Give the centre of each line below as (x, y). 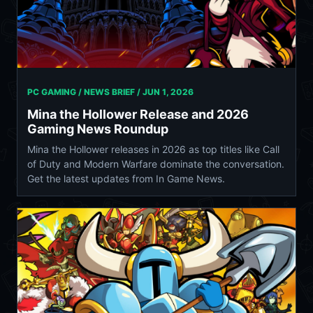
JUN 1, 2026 (168, 92)
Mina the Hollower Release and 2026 (138, 115)
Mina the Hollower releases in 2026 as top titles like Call (153, 150)
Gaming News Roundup (98, 129)
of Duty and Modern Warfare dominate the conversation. (156, 164)
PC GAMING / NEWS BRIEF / (85, 92)
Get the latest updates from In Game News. (126, 179)
